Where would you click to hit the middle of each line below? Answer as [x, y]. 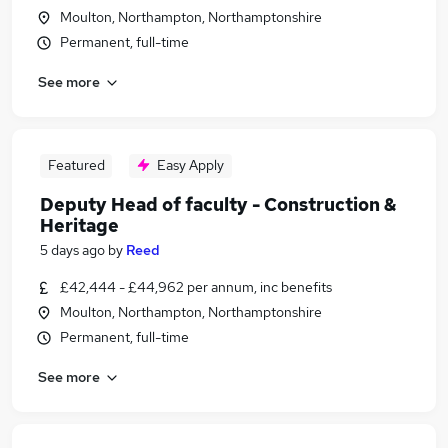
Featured [76, 165]
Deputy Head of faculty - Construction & [218, 204]
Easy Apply [190, 165]
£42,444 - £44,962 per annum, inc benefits [196, 287]
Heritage [79, 225]
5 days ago [72, 250]
